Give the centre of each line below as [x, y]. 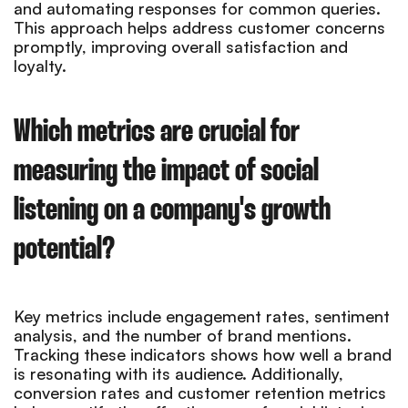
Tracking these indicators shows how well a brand [203, 354]
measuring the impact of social [166, 171]
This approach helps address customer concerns [199, 27]
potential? [64, 250]
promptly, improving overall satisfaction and [181, 46]
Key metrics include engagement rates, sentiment [202, 316]
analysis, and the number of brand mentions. [183, 335]
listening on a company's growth [172, 210]
